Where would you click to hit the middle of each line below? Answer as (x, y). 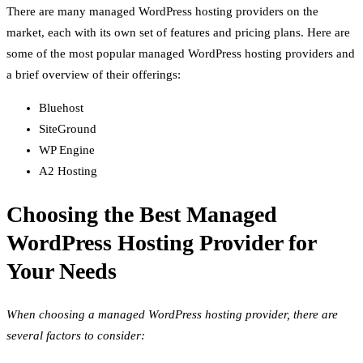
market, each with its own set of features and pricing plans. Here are (178, 32)
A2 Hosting (68, 171)
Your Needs (62, 271)
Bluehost (61, 107)
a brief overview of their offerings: (94, 74)
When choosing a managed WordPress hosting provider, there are (172, 315)
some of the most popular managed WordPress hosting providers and (181, 53)
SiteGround (68, 128)
